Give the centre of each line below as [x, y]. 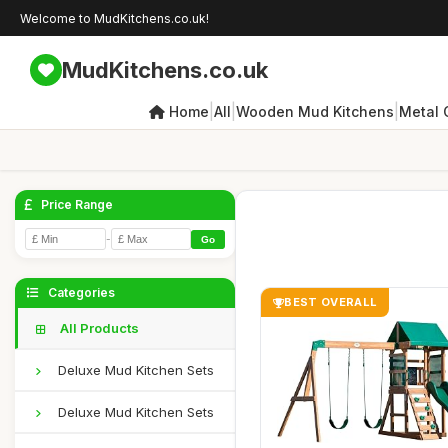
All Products [98, 328]
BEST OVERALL [331, 302]
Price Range [75, 204]
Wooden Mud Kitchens [314, 111]
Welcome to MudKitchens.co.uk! [114, 18]
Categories [80, 292]
